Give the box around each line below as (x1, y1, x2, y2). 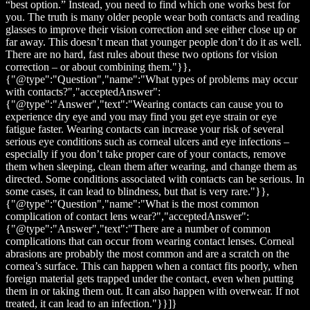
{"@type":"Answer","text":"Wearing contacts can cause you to (6, 98, 283, 111)
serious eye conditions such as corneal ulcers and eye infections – (6, 136, 289, 148)
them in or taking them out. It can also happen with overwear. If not (6, 285, 299, 298)
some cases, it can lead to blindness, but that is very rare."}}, (6, 185, 269, 198)
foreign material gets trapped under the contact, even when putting (6, 273, 293, 285)
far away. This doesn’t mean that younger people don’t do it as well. (6, 36, 302, 48)
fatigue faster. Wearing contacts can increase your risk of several (6, 123, 284, 136)
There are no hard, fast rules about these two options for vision (6, 48, 277, 61)
